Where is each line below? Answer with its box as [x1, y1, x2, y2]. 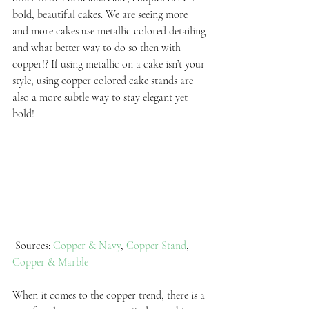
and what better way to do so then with [12, 40, 183, 54]
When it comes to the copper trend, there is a [12, 288, 208, 303]
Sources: [15, 239, 53, 253]
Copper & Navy [53, 239, 121, 253]
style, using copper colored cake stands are [12, 73, 196, 88]
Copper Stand [126, 239, 186, 253]
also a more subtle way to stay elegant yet [12, 90, 190, 104]
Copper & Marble [12, 255, 88, 270]
